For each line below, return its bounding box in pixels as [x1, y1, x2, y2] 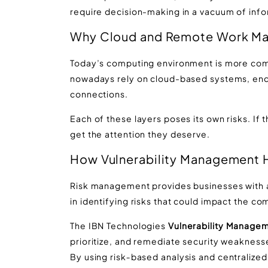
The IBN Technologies [70, 220, 166, 231]
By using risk [70, 251, 126, 262]
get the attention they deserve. [70, 128, 210, 139]
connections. [70, 89, 128, 100]
